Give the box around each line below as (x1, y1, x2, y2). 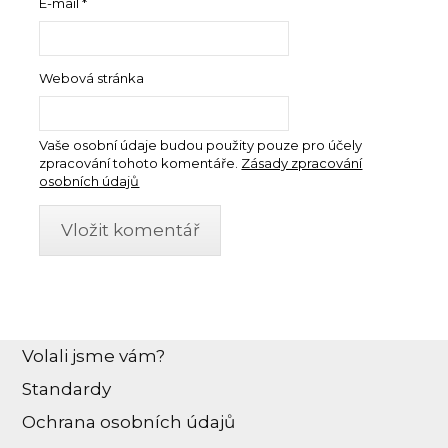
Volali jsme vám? (22, 346, 166, 367)
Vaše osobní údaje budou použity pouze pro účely (39, 136, 363, 153)
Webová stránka (39, 69, 145, 86)
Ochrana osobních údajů (22, 412, 236, 433)
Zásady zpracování (241, 154, 363, 171)
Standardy (22, 379, 112, 400)
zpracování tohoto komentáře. (39, 154, 239, 171)
